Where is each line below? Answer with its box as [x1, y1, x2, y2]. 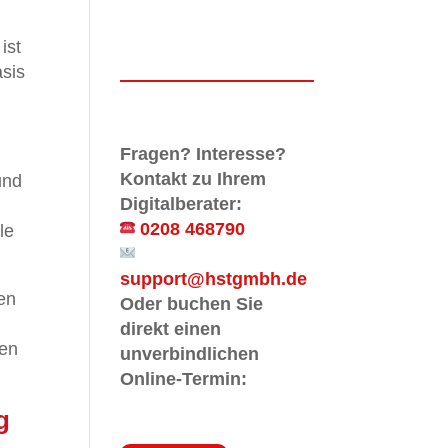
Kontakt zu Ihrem [120, 168, 267, 189]
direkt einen [120, 318, 222, 339]
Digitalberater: [120, 193, 243, 214]
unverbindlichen [120, 343, 260, 364]
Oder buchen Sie [120, 293, 264, 314]
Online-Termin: [120, 368, 248, 389]
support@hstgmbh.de [120, 268, 308, 289]
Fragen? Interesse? [120, 143, 287, 164]
